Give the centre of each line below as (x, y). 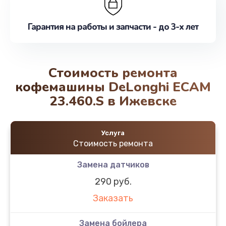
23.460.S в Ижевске (113, 101)
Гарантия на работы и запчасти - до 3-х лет (113, 27)
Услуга (113, 133)
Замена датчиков (113, 164)
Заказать (113, 199)
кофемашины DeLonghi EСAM (113, 87)
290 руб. (113, 181)
